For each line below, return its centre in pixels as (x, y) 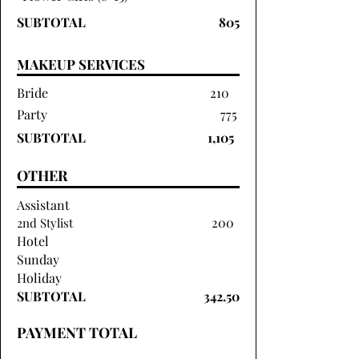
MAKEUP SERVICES (81, 64)
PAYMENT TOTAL (77, 333)
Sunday (38, 259)
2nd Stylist (45, 223)
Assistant (43, 205)
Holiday (39, 278)
